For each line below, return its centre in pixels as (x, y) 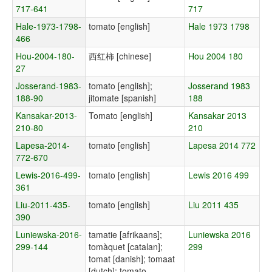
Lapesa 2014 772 (222, 145)
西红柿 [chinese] (120, 56)
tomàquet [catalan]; (126, 247)
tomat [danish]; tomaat (132, 259)
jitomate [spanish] (122, 98)
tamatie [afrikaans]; (125, 235)
